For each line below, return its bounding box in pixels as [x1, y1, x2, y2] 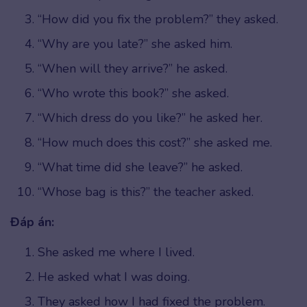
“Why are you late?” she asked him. [38, 36, 232, 53]
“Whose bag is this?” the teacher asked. [38, 184, 254, 201]
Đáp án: [10, 214, 54, 231]
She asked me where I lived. [38, 244, 195, 261]
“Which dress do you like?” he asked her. [38, 110, 262, 127]
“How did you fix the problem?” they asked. [38, 11, 278, 28]
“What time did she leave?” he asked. [38, 159, 243, 176]
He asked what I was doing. [38, 269, 190, 286]
